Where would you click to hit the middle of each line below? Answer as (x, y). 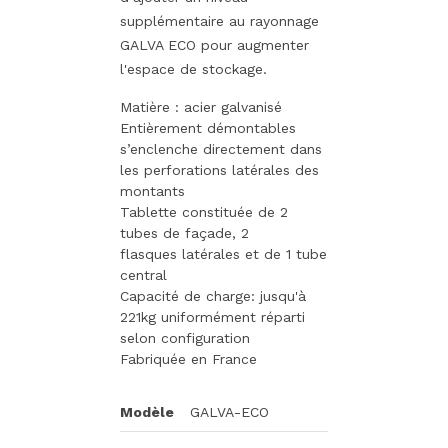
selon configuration (185, 337)
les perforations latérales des (219, 169)
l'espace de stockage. (193, 68)
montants (152, 190)
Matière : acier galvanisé (201, 106)
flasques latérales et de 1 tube (223, 253)
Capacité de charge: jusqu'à (213, 295)
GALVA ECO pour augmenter (214, 44)
